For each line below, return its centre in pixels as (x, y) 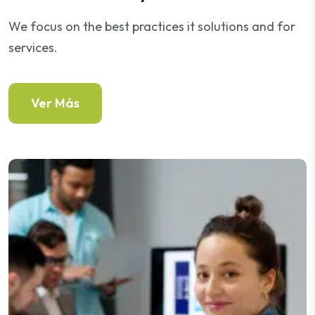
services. (33, 47)
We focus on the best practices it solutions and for (152, 26)
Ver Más (55, 103)
